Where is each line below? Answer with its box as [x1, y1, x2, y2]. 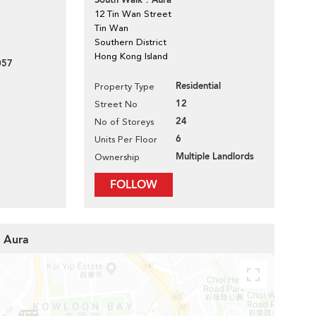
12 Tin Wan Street [95, 8, 171, 19]
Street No [95, 99, 138, 109]
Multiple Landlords [176, 150, 254, 163]
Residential [176, 80, 221, 92]
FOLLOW [110, 177, 157, 193]
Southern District [95, 37, 166, 47]
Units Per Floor [95, 134, 157, 145]
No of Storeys [95, 116, 154, 127]
